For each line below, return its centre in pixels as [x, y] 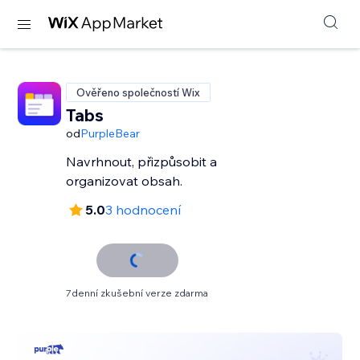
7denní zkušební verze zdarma [137, 293]
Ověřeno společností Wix [139, 92]
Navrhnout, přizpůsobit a [142, 162]
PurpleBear [110, 133]
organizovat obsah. [125, 181]
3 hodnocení [143, 210]
